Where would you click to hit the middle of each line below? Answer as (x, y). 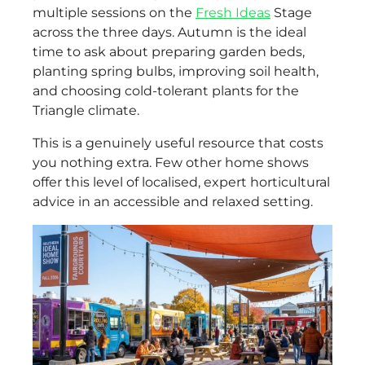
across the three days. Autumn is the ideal (169, 33)
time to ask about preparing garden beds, (169, 52)
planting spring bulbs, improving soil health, (176, 72)
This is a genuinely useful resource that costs (178, 143)
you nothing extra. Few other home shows (171, 163)
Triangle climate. (86, 111)
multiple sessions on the (114, 13)
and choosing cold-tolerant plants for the (166, 91)
